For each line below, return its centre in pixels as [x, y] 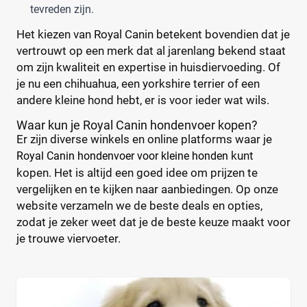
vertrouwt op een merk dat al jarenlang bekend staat [151, 51]
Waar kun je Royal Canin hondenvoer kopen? [137, 125]
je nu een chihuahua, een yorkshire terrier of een [138, 84]
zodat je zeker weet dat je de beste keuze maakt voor [153, 222]
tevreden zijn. [62, 10]
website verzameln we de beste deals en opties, [139, 206]
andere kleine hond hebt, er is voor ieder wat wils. [143, 100]
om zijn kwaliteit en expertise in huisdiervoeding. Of [148, 67]
